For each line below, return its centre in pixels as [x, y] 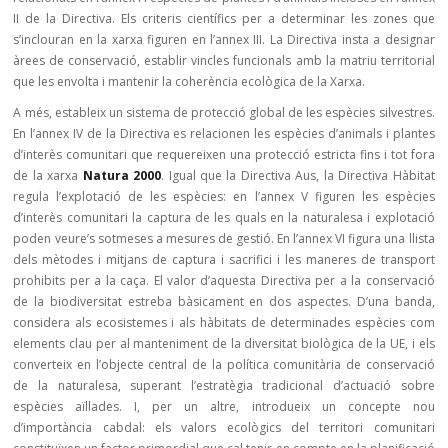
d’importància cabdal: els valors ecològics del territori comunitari [224, 427]
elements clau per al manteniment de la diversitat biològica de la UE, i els [224, 343]
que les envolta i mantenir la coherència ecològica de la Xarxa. [189, 81]
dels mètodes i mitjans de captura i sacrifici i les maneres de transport [224, 259]
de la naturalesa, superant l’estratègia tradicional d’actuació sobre [224, 385]
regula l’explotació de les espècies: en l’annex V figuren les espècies [224, 196]
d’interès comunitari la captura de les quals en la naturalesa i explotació [224, 217]
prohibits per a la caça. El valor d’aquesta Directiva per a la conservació [224, 280]
